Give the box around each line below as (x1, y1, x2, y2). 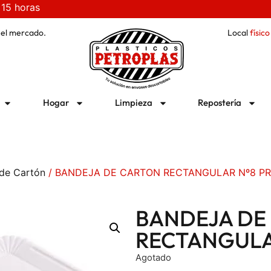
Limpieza (114, 97, 152, 108)
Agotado (135, 252, 171, 263)
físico (249, 27, 270, 38)
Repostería (198, 97, 242, 108)
